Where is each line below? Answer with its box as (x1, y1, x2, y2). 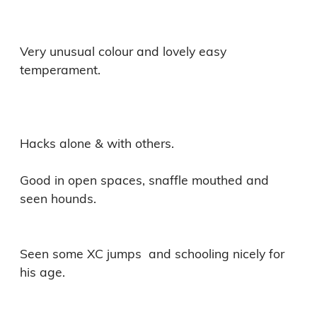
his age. (20, 263, 65, 279)
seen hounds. (20, 190, 96, 206)
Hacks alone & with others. (20, 134, 174, 151)
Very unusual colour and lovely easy (20, 42, 226, 59)
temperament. (20, 61, 104, 77)
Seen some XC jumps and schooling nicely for (20, 245, 284, 261)
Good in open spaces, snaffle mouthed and (20, 171, 269, 188)
